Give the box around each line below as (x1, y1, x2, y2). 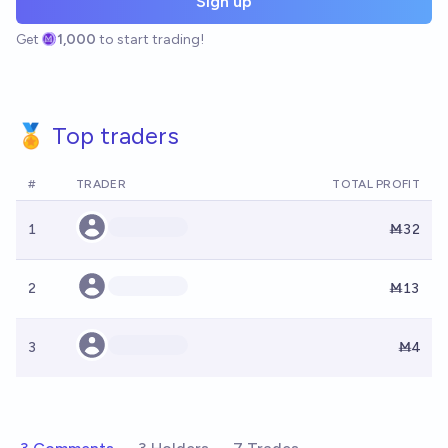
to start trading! (99, 31, 205, 48)
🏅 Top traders (16, 121, 179, 150)
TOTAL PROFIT (332, 177, 420, 191)
